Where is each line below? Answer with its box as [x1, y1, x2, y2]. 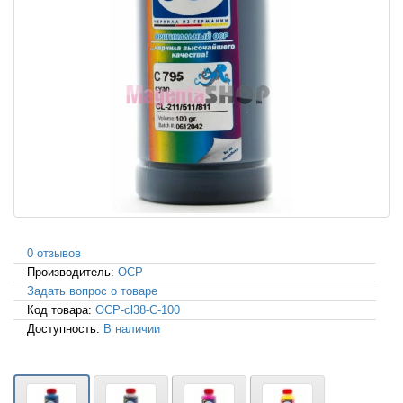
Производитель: [27, 265, 118, 280]
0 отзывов [27, 246, 81, 261]
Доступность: [27, 322, 103, 336]
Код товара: [27, 303, 95, 318]
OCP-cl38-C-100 [95, 303, 180, 318]
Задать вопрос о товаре [27, 284, 157, 299]
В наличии [103, 322, 160, 336]
